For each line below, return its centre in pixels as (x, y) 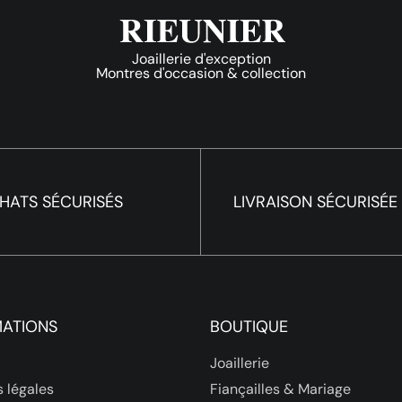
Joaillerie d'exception (201, 58)
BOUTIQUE (249, 326)
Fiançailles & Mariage (280, 389)
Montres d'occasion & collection (201, 73)
